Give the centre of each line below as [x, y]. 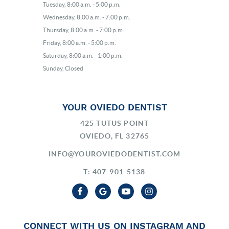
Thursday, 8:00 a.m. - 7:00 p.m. [84, 30]
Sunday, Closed [63, 68]
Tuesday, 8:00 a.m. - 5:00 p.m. [82, 4]
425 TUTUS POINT [114, 123]
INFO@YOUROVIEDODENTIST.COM [114, 154]
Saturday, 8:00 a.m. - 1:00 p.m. [83, 55]
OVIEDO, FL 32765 [114, 136]
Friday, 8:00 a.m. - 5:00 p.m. [79, 43]
